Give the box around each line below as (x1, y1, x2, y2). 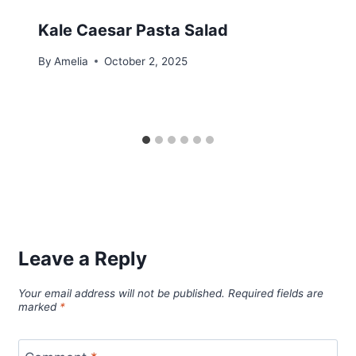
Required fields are (227, 287, 323, 300)
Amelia (54, 54, 89, 68)
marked (17, 300, 60, 314)
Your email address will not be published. (17, 287, 225, 300)
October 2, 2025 (104, 54, 188, 68)
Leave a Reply (17, 246, 147, 270)
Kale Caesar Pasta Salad (38, 21, 228, 41)
